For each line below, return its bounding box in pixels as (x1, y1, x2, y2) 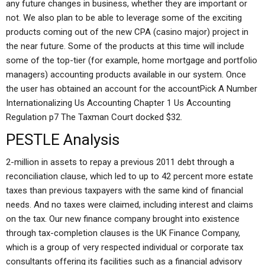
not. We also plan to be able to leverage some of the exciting (6, 12, 242, 23)
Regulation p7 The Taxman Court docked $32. (6, 112, 182, 122)
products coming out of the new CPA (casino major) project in (6, 27, 248, 37)
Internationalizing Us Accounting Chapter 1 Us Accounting (6, 98, 231, 108)
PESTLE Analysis (6, 131, 119, 148)
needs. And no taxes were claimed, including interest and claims (6, 199, 253, 210)
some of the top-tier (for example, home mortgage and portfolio (6, 55, 257, 66)
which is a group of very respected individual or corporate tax (6, 242, 243, 253)
